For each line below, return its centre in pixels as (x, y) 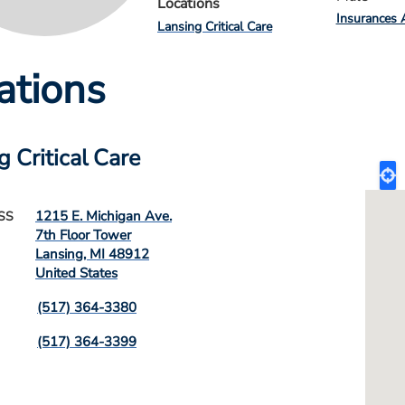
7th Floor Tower (83, 235)
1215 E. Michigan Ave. (104, 216)
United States (76, 273)
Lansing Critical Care (215, 27)
